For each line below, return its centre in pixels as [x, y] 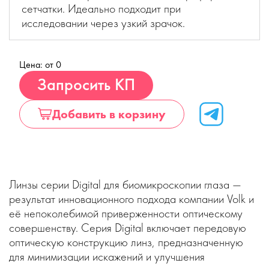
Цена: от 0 [40, 65]
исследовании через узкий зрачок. [103, 23]
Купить [166, 77]
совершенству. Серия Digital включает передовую [128, 228]
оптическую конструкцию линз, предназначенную [126, 242]
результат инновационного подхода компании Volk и [131, 199]
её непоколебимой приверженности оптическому [126, 213]
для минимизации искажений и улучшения [107, 256]
